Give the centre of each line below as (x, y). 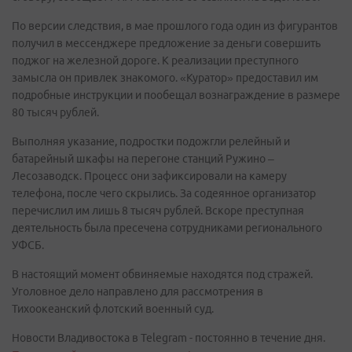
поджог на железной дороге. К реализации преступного (155, 61)
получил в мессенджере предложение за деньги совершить (166, 44)
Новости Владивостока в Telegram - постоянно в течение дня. (169, 338)
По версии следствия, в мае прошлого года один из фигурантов (175, 26)
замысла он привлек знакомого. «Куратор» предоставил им (165, 78)
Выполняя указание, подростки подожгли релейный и (151, 142)
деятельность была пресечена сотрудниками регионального (167, 228)
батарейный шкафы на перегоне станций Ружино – (143, 159)
